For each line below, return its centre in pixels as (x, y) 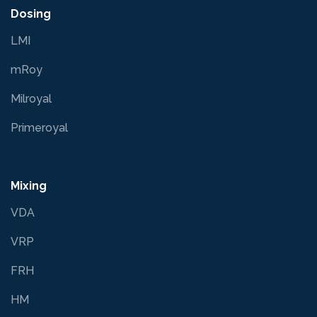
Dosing (31, 13)
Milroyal (31, 98)
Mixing (29, 185)
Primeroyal (39, 127)
